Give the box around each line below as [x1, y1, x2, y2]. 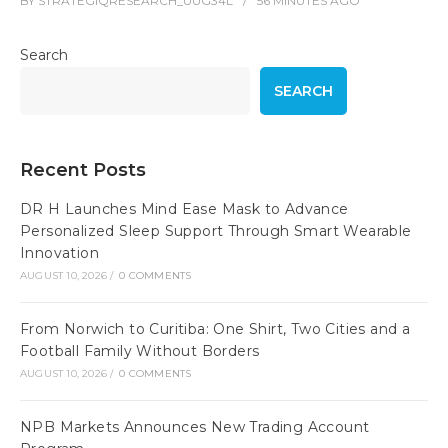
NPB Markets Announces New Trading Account [20, 418, 370, 437]
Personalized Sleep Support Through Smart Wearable [20, 222, 412, 241]
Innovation [20, 244, 100, 263]
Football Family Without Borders [20, 342, 260, 361]
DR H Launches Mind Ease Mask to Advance [20, 200, 349, 219]
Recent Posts [20, 159, 146, 182]
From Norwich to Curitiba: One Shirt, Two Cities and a [20, 320, 411, 339]
